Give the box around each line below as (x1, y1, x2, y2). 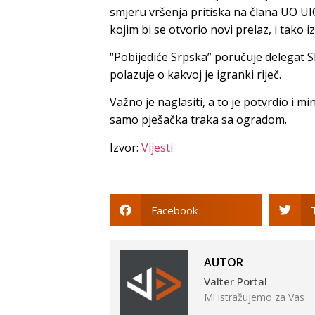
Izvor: (110, 139, 141, 155)
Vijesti (141, 139, 173, 155)
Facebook (150, 202, 198, 217)
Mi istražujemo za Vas (204, 290, 305, 304)
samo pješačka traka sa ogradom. (110, 112, 287, 128)
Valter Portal (204, 274, 268, 288)
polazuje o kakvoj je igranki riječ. (110, 66, 281, 82)
